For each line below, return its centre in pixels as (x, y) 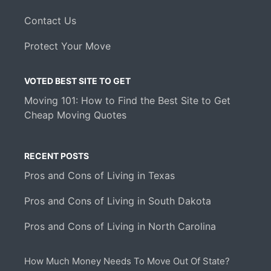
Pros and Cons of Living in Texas (100, 176)
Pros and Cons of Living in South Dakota (118, 201)
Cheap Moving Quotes (75, 115)
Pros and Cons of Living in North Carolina (120, 227)
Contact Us (50, 21)
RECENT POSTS (57, 156)
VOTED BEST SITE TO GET (77, 81)
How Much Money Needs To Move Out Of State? (127, 261)
